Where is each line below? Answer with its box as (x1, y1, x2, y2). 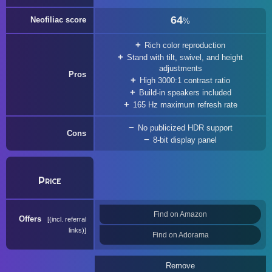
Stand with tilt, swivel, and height (127, 53, 243, 62)
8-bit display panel (153, 135, 217, 144)
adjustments (158, 64, 202, 73)
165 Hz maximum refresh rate (132, 100, 237, 109)
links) (69, 226, 84, 234)
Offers (19, 214, 44, 223)
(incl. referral (49, 216, 86, 223)
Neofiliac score (30, 15, 86, 24)
